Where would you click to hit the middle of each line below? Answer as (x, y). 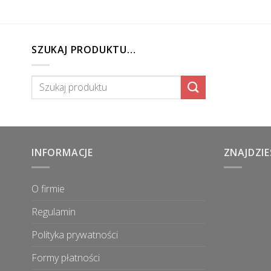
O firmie (48, 189)
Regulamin (54, 212)
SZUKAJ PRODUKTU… (84, 50)
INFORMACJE (62, 152)
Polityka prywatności (75, 235)
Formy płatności (66, 258)
